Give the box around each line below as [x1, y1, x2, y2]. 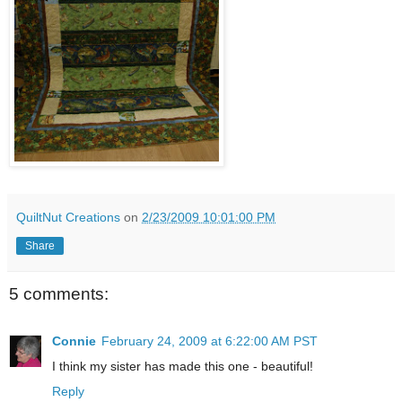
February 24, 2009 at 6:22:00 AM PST [101, 333, 318, 348]
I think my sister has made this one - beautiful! [52, 358, 313, 373]
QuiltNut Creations [16, 210, 120, 225]
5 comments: [9, 284, 109, 304]
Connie [52, 333, 96, 348]
